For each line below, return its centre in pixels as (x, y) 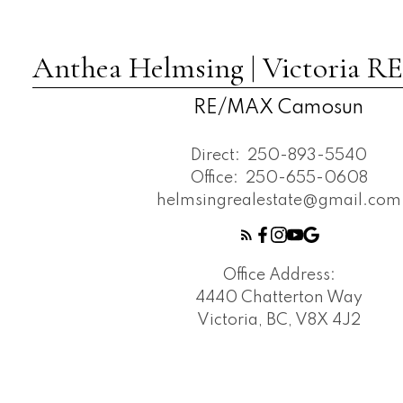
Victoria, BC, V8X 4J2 (278, 321)
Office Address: (278, 276)
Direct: (217, 156)
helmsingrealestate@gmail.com (278, 201)
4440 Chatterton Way (278, 298)
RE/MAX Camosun (279, 108)
